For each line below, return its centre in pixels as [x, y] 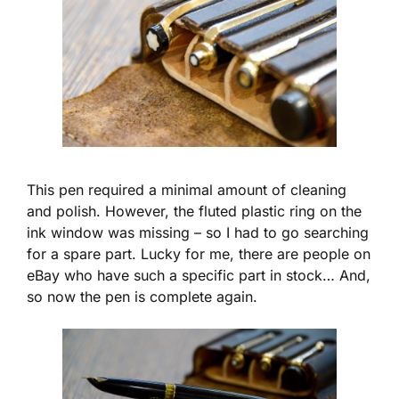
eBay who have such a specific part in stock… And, [199, 276]
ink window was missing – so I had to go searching [198, 233]
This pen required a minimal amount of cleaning [187, 190]
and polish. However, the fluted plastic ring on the [194, 212]
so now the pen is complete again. [142, 297]
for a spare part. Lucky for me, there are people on [199, 254]
